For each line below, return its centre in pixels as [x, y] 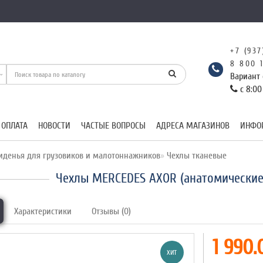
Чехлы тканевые [196, 156]
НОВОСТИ [54, 126]
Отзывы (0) [112, 211]
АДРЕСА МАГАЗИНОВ [193, 126]
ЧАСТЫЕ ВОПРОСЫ [113, 126]
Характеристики [43, 211]
